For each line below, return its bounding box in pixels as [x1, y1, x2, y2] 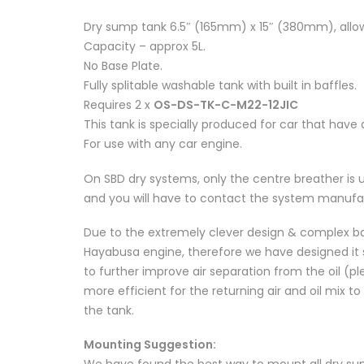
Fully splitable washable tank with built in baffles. [84, 77, 357, 94]
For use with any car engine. [84, 136, 242, 153]
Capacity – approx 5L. [84, 38, 206, 55]
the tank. [84, 301, 134, 318]
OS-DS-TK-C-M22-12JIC [154, 97, 298, 114]
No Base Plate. [84, 58, 162, 75]
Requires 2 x [84, 97, 154, 114]
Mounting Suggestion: [84, 336, 216, 353]
